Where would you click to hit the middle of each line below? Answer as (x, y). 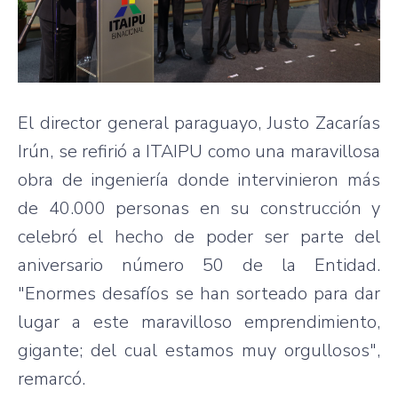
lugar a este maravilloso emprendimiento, (199, 322)
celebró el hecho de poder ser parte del (199, 236)
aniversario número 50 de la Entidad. (199, 265)
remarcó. (52, 378)
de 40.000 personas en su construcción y (199, 208)
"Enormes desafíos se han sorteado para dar (199, 293)
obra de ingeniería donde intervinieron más (199, 179)
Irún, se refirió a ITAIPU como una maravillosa (199, 151)
